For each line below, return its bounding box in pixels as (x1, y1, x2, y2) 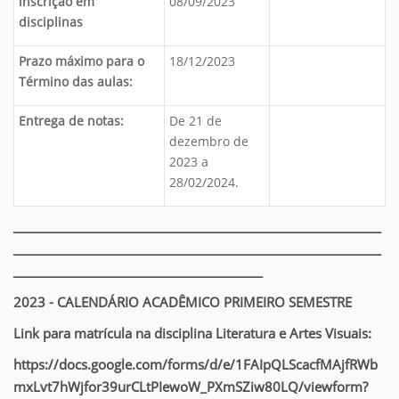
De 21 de (169, 112, 222, 129)
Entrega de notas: (19, 112, 127, 129)
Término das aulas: (19, 73, 133, 90)
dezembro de (169, 133, 248, 150)
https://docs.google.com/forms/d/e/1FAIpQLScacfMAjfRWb (13, 355, 378, 374)
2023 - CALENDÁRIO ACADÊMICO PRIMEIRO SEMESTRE (13, 293, 352, 312)
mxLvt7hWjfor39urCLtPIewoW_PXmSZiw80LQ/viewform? (13, 378, 368, 396)
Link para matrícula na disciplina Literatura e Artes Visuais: (13, 324, 371, 343)
